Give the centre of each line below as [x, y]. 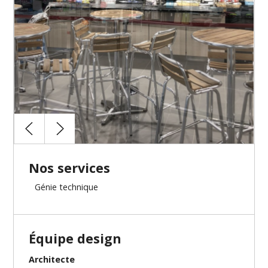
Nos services [70, 168]
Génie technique [67, 187]
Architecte [52, 260]
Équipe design [75, 239]
